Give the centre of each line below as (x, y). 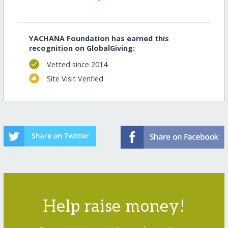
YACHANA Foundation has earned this (99, 39)
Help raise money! (114, 207)
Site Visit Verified (75, 78)
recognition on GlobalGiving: (82, 48)
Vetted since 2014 (77, 64)
